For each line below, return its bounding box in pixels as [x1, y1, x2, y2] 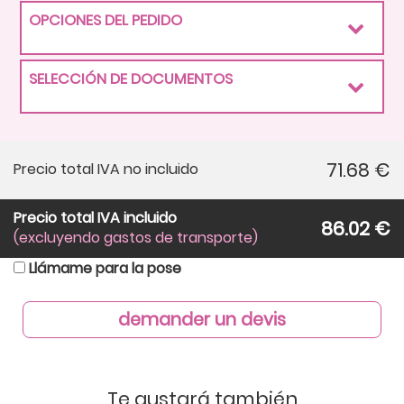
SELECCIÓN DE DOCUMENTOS [29, 68, 234, 89]
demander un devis [118, 307, 286, 332]
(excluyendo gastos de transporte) [14, 226, 258, 248]
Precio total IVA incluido [14, 207, 177, 228]
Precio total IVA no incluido [14, 158, 198, 179]
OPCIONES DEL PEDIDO [29, 9, 183, 31]
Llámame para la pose [29, 257, 181, 279]
